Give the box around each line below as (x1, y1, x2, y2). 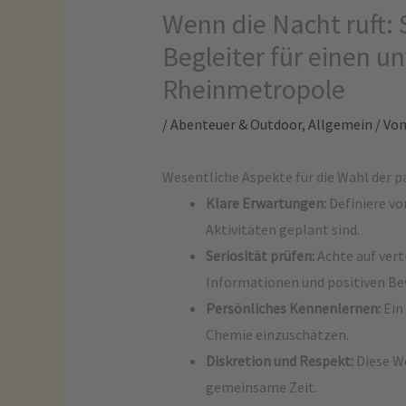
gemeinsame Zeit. (205, 378, 317, 396)
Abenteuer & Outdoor (169, 115, 302, 133)
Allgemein (307, 115, 372, 133)
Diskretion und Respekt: (205, 352, 353, 370)
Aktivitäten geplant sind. (205, 220, 360, 238)
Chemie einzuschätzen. (205, 325, 349, 343)
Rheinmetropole (161, 72, 345, 106)
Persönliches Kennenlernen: (205, 299, 381, 317)
